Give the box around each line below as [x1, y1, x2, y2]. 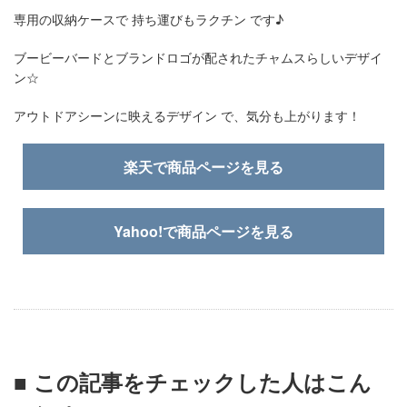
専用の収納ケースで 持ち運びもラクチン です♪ [14, 10, 283, 28]
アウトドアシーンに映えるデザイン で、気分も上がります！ [14, 106, 361, 124]
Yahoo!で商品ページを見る [114, 221, 293, 242]
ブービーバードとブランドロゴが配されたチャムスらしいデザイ [14, 48, 382, 66]
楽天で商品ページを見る [124, 156, 283, 177]
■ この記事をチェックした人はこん [14, 366, 372, 397]
